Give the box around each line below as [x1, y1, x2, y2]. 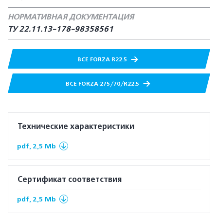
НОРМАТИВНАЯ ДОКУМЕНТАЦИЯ [8, 12, 134, 22]
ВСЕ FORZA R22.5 [77, 56, 128, 63]
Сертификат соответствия [18, 175, 122, 184]
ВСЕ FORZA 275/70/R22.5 [65, 80, 141, 87]
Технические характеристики [18, 122, 134, 131]
